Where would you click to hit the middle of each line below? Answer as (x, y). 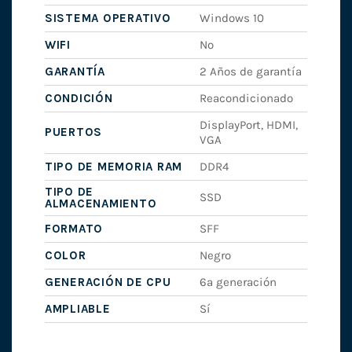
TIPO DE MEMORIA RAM (114, 167)
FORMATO (74, 229)
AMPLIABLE (77, 309)
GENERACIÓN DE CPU (108, 282)
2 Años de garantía (251, 72)
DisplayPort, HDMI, (249, 125)
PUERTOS (73, 132)
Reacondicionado (247, 99)
